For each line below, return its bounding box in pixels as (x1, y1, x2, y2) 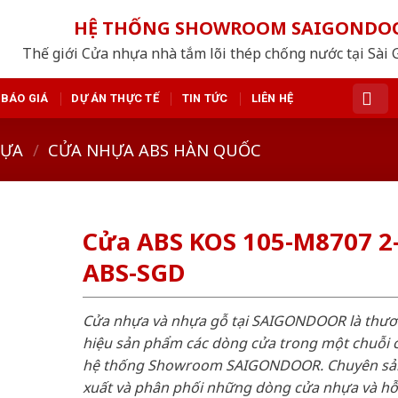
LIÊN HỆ (251, 91, 294, 105)
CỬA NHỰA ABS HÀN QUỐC (48, 138, 262, 161)
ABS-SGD (82, 256, 185, 290)
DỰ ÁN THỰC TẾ (71, 91, 159, 105)
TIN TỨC (181, 91, 228, 105)
